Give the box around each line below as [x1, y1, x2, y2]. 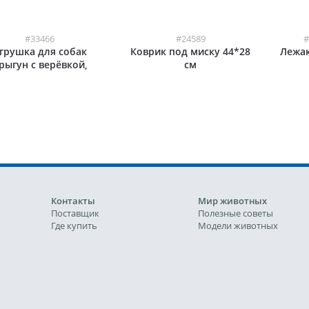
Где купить [51, 219, 97, 232]
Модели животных [198, 219, 278, 232]
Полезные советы [198, 207, 273, 219]
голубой [19, 84, 60, 97]
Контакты [51, 195, 95, 207]
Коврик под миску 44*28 [130, 45, 251, 58]
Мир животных [198, 195, 267, 207]
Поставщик [51, 207, 99, 219]
